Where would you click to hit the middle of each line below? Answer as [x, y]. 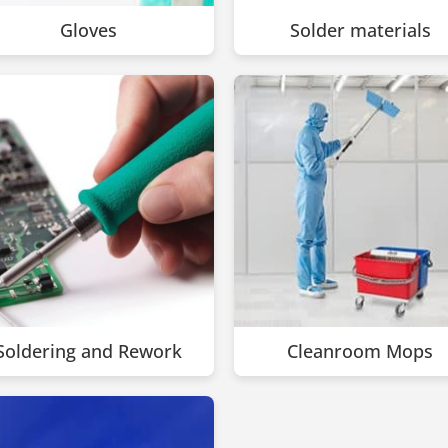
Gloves [88, 30]
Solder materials [360, 30]
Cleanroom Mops [360, 351]
